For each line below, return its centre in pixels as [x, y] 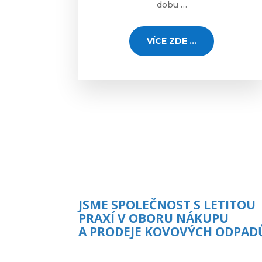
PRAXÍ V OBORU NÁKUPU [154, 218]
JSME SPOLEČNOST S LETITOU [167, 204]
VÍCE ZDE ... [172, 41]
